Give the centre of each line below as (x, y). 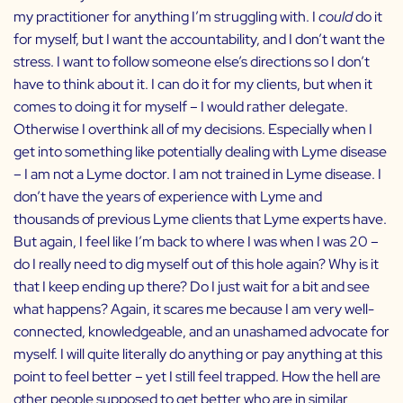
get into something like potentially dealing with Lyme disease (200, 152)
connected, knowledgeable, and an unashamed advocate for (201, 332)
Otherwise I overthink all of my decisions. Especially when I (193, 130)
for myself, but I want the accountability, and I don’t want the (199, 40)
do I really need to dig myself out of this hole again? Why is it (196, 264)
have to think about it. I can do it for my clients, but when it (193, 85)
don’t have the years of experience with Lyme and (168, 197)
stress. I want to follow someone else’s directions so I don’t (192, 62)
